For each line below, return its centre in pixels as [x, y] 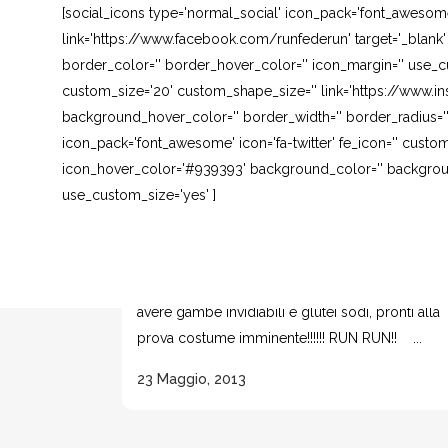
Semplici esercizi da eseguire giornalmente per [290, 286]
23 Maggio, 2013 [191, 379]
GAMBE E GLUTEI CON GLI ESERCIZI [283, 228]
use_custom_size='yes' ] [139, 195]
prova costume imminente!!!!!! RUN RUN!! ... [279, 338]
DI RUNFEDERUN [204, 251]
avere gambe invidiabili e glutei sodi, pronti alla [288, 312]
